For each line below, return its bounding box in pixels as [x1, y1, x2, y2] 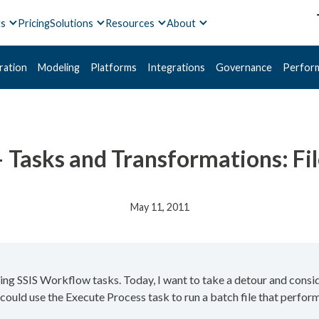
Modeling [38, 61, 80, 73]
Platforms [90, 61, 137, 73]
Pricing [17, 16, 50, 29]
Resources [105, 16, 155, 29]
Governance [216, 61, 272, 73]
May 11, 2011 [130, 201, 189, 213]
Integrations [147, 61, 205, 73]
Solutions [49, 16, 93, 29]
